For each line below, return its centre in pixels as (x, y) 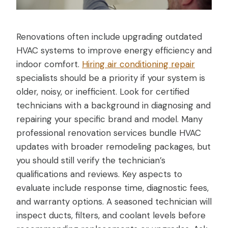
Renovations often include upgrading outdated (109, 36)
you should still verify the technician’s (91, 160)
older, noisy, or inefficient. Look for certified (103, 91)
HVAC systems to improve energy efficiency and (114, 50)
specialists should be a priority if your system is (111, 78)
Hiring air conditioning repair (138, 64)
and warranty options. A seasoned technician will (114, 201)
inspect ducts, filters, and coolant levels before (111, 215)
